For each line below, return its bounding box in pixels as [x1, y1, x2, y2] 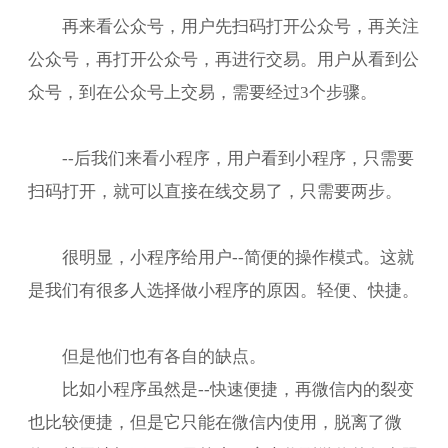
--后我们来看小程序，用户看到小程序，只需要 [61, 148, 414, 166]
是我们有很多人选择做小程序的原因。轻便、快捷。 [28, 280, 419, 298]
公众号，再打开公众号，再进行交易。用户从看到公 [28, 49, 419, 67]
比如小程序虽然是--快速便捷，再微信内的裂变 [61, 379, 414, 397]
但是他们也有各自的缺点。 [61, 346, 266, 364]
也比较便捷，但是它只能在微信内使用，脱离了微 [28, 412, 402, 430]
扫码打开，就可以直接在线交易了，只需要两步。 [28, 181, 402, 199]
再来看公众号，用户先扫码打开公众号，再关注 [61, 16, 419, 34]
